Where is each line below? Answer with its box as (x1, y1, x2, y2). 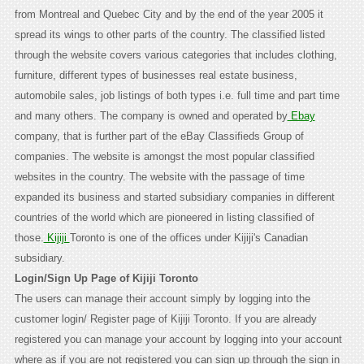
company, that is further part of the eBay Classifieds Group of (14, 130, 304, 143)
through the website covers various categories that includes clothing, (14, 49, 337, 62)
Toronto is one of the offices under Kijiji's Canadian (69, 232, 308, 245)
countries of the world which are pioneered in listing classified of (14, 211, 314, 224)
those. (14, 232, 44, 245)
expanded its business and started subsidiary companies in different (14, 191, 335, 204)
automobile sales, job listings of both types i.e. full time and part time (14, 89, 340, 102)
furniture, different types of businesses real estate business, (14, 69, 297, 82)
